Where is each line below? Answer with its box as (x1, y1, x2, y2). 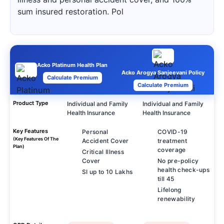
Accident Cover (82, 137, 129, 144)
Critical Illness (82, 148, 124, 155)
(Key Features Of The (13, 136, 58, 141)
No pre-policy (157, 157, 199, 164)
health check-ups (157, 166, 210, 173)
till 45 (157, 175, 174, 182)
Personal (82, 128, 108, 135)
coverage (157, 146, 186, 153)
